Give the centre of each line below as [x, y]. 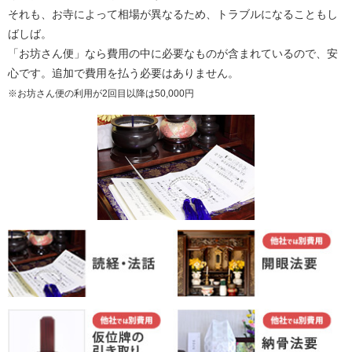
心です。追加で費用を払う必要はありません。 [123, 73]
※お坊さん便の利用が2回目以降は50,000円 [101, 94]
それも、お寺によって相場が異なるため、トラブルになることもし [173, 15]
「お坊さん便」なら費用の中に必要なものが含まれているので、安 [173, 54]
